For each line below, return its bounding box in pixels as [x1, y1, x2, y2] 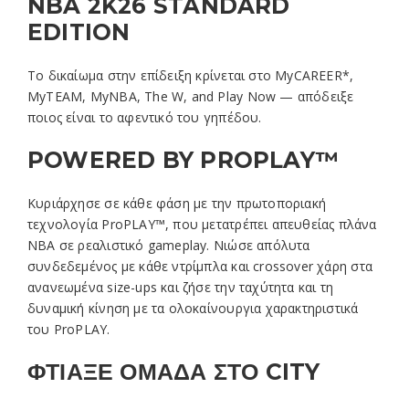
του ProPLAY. [27, 320, 110, 338]
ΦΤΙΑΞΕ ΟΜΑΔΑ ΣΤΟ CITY [27, 357, 320, 385]
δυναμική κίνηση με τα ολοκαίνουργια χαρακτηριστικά [27, 299, 359, 317]
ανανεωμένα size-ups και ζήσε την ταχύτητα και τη [27, 278, 334, 296]
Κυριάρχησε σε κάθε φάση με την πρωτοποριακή [27, 194, 327, 212]
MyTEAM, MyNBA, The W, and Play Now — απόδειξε [27, 87, 354, 105]
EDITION [27, 17, 131, 46]
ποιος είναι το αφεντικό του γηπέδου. [27, 108, 262, 126]
